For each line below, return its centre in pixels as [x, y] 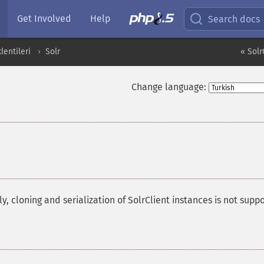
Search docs [234, 19]
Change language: [169, 87]
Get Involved [44, 19]
